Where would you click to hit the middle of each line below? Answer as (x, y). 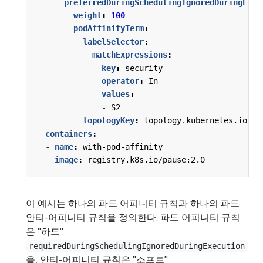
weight (87, 16)
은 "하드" (45, 231)
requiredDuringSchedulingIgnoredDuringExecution (137, 246)
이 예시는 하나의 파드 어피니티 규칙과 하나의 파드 (133, 203)
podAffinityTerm (109, 28)
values (116, 94)
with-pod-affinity (123, 146)
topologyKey (109, 121)
